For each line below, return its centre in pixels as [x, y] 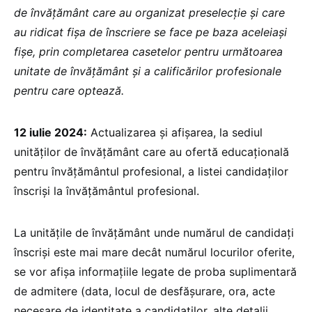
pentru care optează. [69, 91]
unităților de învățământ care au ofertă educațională [151, 152]
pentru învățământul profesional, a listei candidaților [151, 172]
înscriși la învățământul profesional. [107, 191]
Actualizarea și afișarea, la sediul [175, 133]
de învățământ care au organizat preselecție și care [149, 13]
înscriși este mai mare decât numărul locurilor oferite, [154, 252]
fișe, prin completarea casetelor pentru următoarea [148, 52]
